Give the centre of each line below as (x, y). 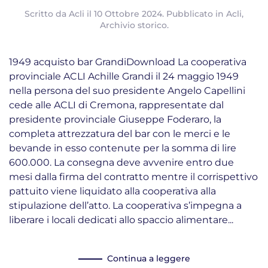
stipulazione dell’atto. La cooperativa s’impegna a (125, 205)
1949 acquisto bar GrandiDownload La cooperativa (128, 62)
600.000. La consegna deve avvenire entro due (121, 162)
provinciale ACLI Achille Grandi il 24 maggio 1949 (124, 76)
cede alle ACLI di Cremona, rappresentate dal (116, 105)
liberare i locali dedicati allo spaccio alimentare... (121, 220)
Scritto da (47, 14)
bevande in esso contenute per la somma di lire (123, 148)
